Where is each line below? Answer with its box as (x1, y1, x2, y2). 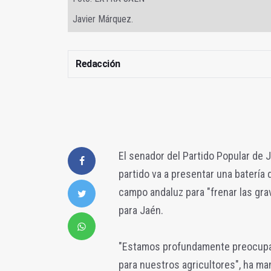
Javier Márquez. (73, 13, 133, 25)
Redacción (76, 57, 120, 70)
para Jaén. (119, 203, 163, 217)
